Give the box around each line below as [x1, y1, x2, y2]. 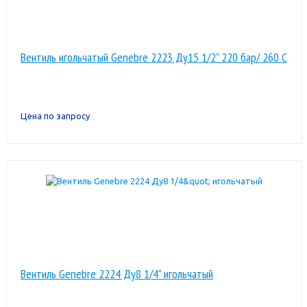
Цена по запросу [20, 110, 90, 121]
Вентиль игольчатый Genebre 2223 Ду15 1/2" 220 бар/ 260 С [20, 49, 287, 65]
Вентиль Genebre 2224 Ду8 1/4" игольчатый [20, 265, 213, 282]
